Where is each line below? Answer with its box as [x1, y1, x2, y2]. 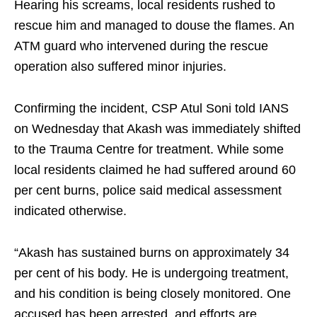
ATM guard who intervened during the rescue [14, 39, 268, 54]
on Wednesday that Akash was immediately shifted [14, 122, 301, 137]
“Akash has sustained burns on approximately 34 [14, 246, 289, 260]
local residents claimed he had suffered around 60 [14, 163, 296, 178]
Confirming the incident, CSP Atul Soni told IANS [14, 101, 289, 116]
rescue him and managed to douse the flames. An [14, 18, 294, 33]
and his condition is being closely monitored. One [14, 287, 291, 301]
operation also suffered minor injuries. [14, 59, 226, 74]
